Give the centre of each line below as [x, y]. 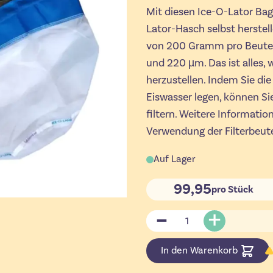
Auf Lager [175, 159]
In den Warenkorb [200, 250]
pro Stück [232, 190]
